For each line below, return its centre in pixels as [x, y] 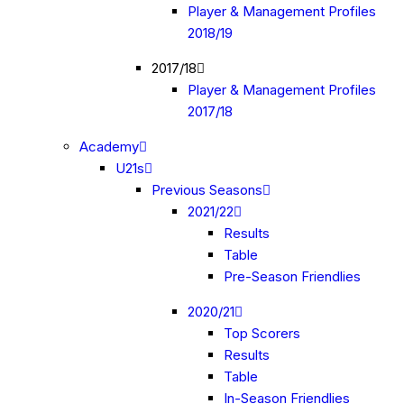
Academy [109, 147]
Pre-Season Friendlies [292, 276]
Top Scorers [262, 333]
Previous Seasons [207, 190]
